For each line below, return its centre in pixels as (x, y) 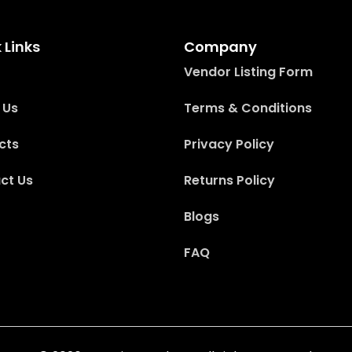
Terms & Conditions (248, 108)
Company (220, 46)
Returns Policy (229, 180)
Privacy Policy (229, 144)
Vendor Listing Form (248, 71)
